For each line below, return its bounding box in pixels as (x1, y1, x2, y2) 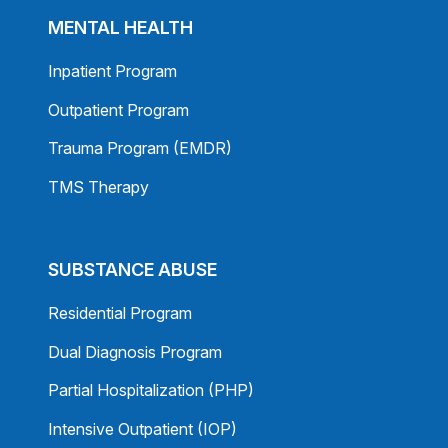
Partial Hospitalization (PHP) (48, 380, 254, 401)
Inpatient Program (48, 61, 177, 82)
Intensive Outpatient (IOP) (48, 418, 237, 439)
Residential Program (48, 303, 192, 324)
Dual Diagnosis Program (48, 341, 222, 362)
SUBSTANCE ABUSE (48, 259, 217, 281)
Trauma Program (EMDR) (48, 138, 232, 159)
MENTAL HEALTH (48, 17, 193, 39)
